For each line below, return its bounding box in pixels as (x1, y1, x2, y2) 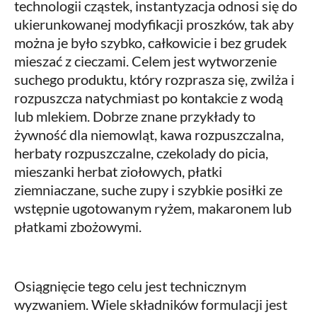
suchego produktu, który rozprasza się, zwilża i (14, 71, 294, 88)
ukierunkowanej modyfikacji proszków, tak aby (14, 16, 294, 33)
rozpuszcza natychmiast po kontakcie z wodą (14, 89, 283, 107)
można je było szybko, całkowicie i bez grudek (14, 34, 287, 52)
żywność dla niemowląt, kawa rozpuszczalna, (14, 126, 284, 144)
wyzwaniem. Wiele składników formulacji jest (14, 296, 287, 313)
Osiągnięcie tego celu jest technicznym (14, 277, 246, 295)
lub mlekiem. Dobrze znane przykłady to (14, 108, 255, 125)
